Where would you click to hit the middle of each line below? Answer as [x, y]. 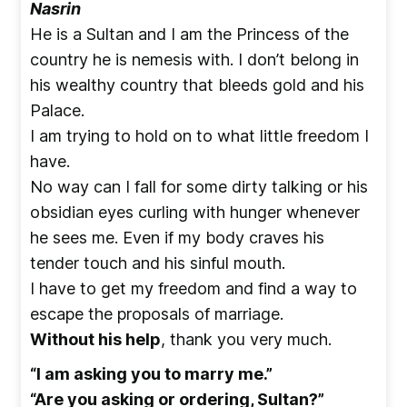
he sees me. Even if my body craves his [177, 237]
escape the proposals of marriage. [157, 313]
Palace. [57, 110]
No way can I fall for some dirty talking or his [199, 186]
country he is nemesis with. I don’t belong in [194, 59]
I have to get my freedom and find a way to [194, 288]
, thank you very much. [246, 339]
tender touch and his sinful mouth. [158, 263]
